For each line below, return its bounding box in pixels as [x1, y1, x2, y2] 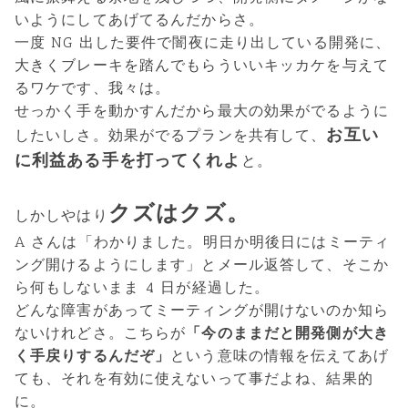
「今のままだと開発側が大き [186, 323, 389, 342]
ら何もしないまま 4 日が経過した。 [15, 278, 270, 296]
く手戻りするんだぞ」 [15, 346, 171, 364]
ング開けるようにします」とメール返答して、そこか [15, 255, 389, 273]
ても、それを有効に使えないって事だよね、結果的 [15, 369, 373, 387]
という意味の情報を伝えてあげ [170, 346, 389, 364]
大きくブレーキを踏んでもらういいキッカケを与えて [15, 56, 389, 74]
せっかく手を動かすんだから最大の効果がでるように [15, 101, 389, 119]
